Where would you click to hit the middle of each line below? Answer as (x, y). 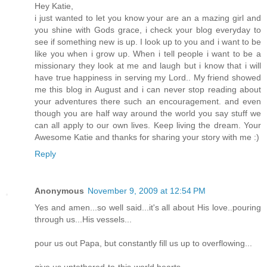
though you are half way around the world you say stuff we (148, 113)
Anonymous (59, 190)
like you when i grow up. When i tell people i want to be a (148, 53)
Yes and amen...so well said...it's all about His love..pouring (148, 207)
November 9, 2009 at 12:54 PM (147, 190)
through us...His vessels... (83, 219)
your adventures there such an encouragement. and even (148, 101)
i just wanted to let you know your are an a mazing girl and (148, 18)
